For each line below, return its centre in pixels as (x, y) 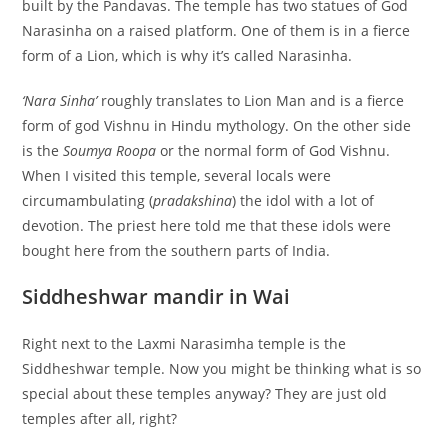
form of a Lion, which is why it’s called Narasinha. (187, 55)
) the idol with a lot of (303, 200)
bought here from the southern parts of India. (176, 250)
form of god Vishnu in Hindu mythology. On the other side (217, 125)
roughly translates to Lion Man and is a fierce (251, 100)
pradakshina (193, 200)
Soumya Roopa (110, 150)
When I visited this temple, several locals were (177, 175)
